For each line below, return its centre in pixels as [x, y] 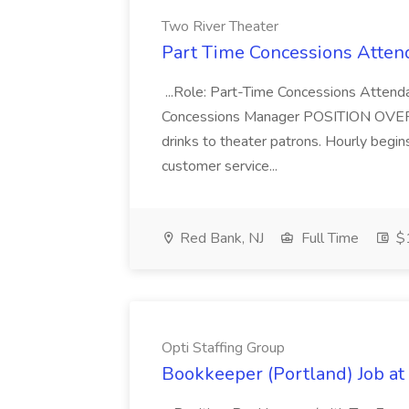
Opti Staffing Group [223, 348]
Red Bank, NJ [220, 238]
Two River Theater [220, 26]
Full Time [328, 238]
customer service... [221, 166]
